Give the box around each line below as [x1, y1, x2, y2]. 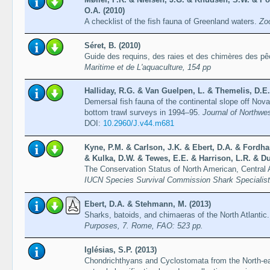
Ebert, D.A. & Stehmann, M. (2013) [84, 199, 211, 209]
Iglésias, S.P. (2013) [84, 245, 157, 254]
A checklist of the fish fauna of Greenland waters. [84, 16, 259, 26]
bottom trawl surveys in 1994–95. [84, 108, 202, 118]
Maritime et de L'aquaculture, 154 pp [84, 62, 211, 72]
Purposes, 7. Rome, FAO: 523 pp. [84, 221, 203, 230]
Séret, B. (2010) [84, 40, 140, 50]
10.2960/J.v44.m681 [102, 119, 174, 128]
